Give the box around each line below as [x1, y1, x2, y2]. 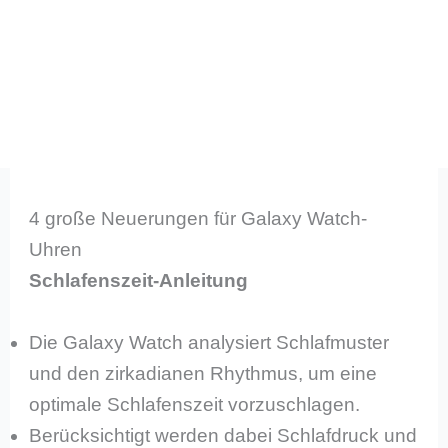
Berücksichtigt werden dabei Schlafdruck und [29, 424, 418, 446]
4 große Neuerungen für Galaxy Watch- [29, 208, 368, 230]
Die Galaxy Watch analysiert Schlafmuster [29, 331, 390, 353]
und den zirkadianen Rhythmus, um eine [29, 362, 378, 384]
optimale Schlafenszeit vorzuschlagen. [29, 393, 361, 415]
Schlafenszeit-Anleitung [29, 270, 249, 292]
